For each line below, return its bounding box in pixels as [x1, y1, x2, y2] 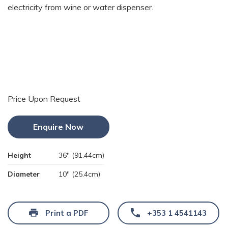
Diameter [8, 169, 40, 179]
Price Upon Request [8, 93, 80, 104]
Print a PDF [45, 208, 89, 218]
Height [8, 150, 31, 160]
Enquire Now [33, 121, 83, 132]
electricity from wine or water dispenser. [8, 2, 153, 12]
